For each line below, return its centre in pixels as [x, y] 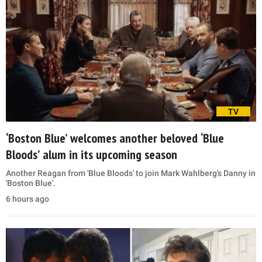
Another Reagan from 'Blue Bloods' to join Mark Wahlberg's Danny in [131, 173]
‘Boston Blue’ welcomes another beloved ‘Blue [115, 138]
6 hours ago [27, 199]
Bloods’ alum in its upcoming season [92, 155]
